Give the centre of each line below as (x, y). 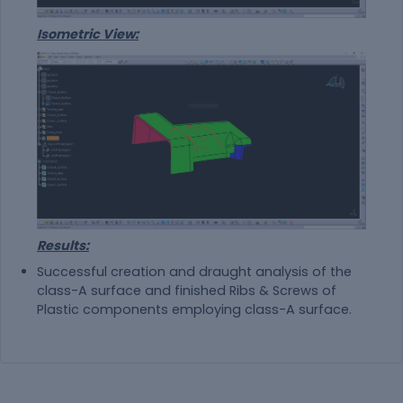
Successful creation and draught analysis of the (194, 272)
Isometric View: (88, 35)
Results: (63, 246)
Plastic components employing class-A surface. (194, 310)
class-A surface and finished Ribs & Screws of (187, 291)
